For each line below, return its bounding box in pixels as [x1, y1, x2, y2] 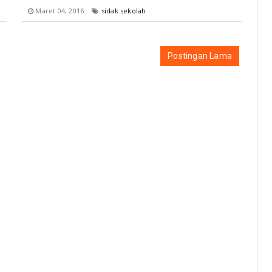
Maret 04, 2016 [33, 6, 86, 15]
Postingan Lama [168, 51, 232, 61]
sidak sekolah [101, 6, 146, 15]
